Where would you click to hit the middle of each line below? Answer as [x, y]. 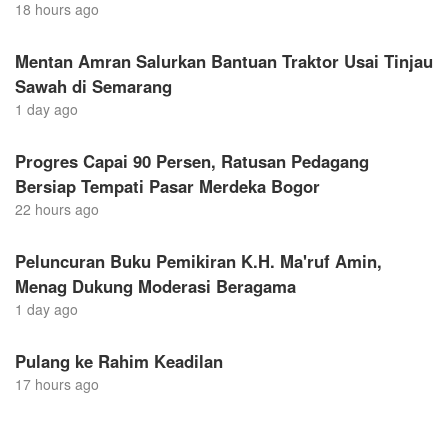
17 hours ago [57, 383]
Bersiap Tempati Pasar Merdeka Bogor [167, 185]
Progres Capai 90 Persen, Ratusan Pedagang [192, 160]
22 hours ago [57, 208]
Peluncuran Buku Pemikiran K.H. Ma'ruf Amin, [198, 260]
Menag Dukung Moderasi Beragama [155, 285]
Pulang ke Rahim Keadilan [119, 360]
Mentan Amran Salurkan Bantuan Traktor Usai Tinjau [224, 60]
